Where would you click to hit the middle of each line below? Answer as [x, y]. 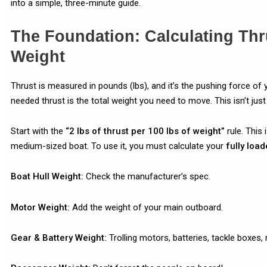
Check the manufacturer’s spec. [147, 177]
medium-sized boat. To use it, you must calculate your [118, 146]
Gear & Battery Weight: [59, 237]
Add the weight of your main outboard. [146, 207]
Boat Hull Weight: [47, 177]
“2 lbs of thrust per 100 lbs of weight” [145, 131]
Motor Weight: [40, 207]
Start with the [38, 131]
